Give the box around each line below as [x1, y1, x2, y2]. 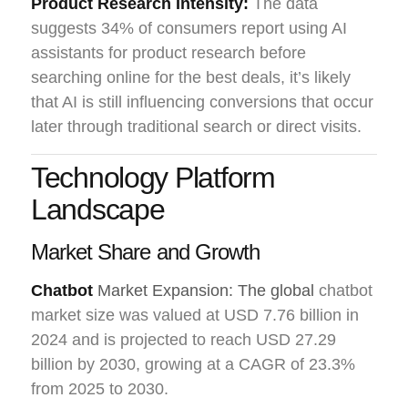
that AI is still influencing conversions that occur [31, 92, 373, 111]
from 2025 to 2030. [31, 379, 168, 398]
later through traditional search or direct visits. [31, 117, 362, 136]
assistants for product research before [31, 43, 306, 62]
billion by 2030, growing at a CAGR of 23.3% [31, 354, 355, 373]
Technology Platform [31, 160, 275, 194]
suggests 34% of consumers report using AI [31, 18, 347, 37]
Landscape [31, 192, 165, 226]
